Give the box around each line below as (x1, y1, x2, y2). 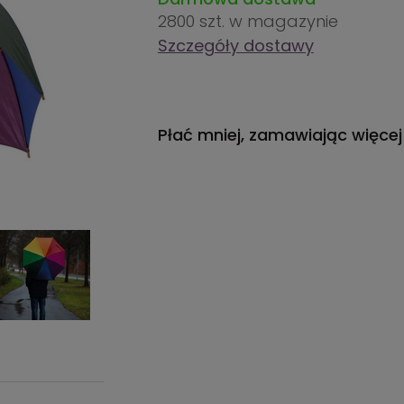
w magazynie (228, 10, 338, 32)
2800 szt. (157, 10, 229, 32)
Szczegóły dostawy (157, 34, 314, 57)
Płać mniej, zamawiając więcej (157, 124, 402, 146)
